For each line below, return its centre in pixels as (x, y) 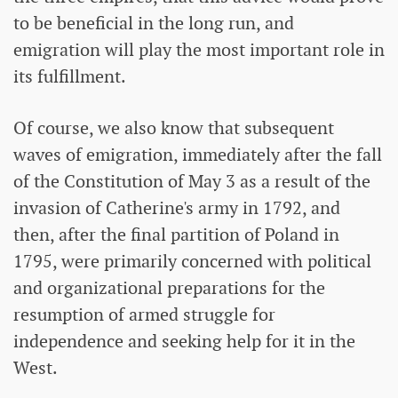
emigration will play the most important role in (199, 49)
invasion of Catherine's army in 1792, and (177, 207)
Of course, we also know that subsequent (174, 127)
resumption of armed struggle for (144, 314)
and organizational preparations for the (169, 287)
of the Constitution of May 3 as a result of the (192, 181)
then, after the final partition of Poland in (176, 234)
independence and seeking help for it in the (184, 341)
